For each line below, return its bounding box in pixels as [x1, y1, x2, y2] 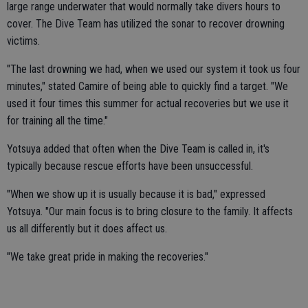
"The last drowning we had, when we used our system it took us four [7, 63, 300, 76]
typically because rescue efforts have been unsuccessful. [7, 159, 253, 173]
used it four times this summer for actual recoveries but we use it [7, 97, 289, 111]
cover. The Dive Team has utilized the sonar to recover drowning [7, 17, 285, 31]
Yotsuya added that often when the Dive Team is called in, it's [7, 142, 269, 156]
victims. [7, 34, 40, 48]
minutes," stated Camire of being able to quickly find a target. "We [7, 80, 288, 93]
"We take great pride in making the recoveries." [7, 250, 208, 264]
